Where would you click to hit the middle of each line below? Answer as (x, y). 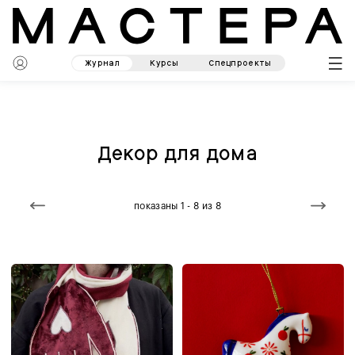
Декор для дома (177, 153)
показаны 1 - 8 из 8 (177, 206)
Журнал (102, 63)
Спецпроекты (240, 63)
